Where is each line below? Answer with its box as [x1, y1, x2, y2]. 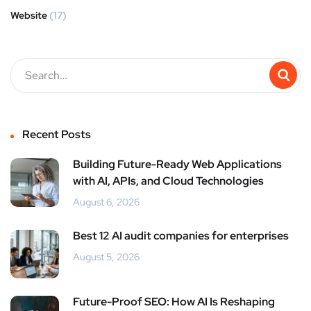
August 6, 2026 [73, 195, 140, 208]
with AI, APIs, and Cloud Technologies [73, 173, 264, 188]
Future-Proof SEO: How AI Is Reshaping [73, 294, 275, 309]
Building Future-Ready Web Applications [73, 156, 282, 171]
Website [10, 8, 47, 22]
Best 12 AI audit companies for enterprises [73, 228, 289, 243]
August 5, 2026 [73, 250, 140, 263]
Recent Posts [22, 126, 91, 142]
